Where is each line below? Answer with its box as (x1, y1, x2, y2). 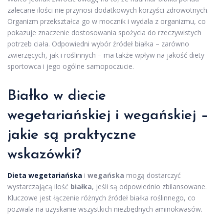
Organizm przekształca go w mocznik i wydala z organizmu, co (7, 16, 206, 26)
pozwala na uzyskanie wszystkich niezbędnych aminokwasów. (7, 204, 202, 214)
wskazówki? (7, 147, 81, 162)
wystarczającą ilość (7, 181, 70, 191)
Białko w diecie (7, 88, 106, 104)
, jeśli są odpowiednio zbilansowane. (92, 181, 207, 191)
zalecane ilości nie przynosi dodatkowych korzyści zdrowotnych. (7, 5, 209, 15)
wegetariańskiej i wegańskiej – (7, 108, 208, 123)
